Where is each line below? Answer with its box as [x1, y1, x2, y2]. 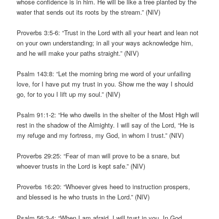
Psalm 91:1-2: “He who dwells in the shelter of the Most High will [17, 110, 199, 120]
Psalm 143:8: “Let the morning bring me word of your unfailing [17, 69, 191, 79]
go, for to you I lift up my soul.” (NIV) [17, 89, 121, 99]
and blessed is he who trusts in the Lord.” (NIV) [17, 192, 150, 202]
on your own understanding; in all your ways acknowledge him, [17, 38, 194, 47]
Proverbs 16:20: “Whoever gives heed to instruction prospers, [17, 182, 191, 192]
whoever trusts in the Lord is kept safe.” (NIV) [17, 161, 146, 171]
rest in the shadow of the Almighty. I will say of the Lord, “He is [17, 120, 195, 130]
